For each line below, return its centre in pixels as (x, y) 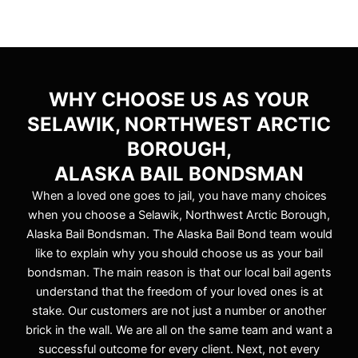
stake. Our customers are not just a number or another (179, 311)
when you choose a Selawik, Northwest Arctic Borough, (179, 215)
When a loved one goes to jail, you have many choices (179, 196)
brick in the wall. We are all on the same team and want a (179, 330)
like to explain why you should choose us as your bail (179, 254)
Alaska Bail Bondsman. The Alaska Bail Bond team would (179, 235)
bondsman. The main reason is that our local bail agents (179, 273)
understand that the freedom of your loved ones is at (179, 292)
